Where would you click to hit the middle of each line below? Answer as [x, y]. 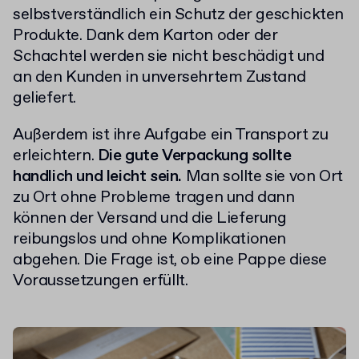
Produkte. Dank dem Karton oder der [145, 36]
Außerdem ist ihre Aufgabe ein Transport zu [171, 135]
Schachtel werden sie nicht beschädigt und [169, 56]
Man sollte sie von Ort [262, 177]
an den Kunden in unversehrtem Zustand [159, 77]
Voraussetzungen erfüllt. [101, 281]
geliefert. [44, 98]
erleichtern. [55, 156]
